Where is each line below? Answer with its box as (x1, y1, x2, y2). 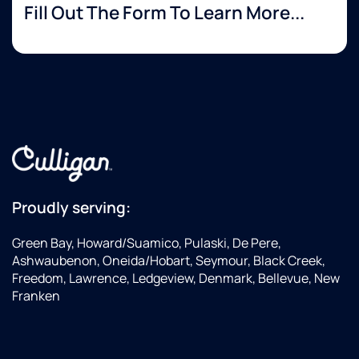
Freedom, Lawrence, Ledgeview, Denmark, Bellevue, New (12, 269, 340, 288)
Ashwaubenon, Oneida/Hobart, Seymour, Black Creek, (12, 252, 325, 270)
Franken (12, 287, 60, 305)
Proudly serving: (12, 197, 131, 219)
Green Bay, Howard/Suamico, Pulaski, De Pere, (12, 234, 281, 252)
